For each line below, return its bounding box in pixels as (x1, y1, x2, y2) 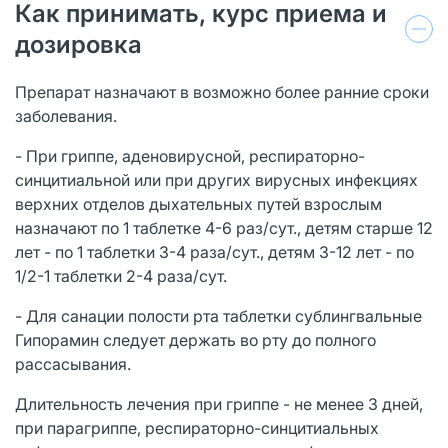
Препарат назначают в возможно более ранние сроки (15, 81, 429, 102)
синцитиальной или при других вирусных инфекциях (15, 169, 418, 190)
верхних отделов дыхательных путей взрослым (15, 193, 382, 214)
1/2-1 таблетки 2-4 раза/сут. (15, 265, 227, 286)
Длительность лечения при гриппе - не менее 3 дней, (15, 393, 423, 414)
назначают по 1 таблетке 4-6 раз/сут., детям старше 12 (15, 217, 433, 238)
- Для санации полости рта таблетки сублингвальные (15, 305, 422, 326)
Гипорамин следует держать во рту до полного (15, 329, 376, 350)
